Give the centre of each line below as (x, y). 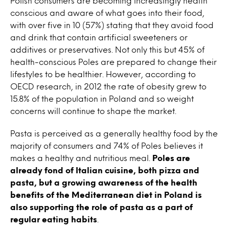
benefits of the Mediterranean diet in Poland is (106, 194)
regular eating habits (54, 219)
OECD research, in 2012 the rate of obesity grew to (108, 86)
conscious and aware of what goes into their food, (107, 13)
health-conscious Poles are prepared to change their (113, 62)
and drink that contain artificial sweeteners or (99, 37)
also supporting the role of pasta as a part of (101, 207)
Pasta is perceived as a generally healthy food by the (114, 133)
